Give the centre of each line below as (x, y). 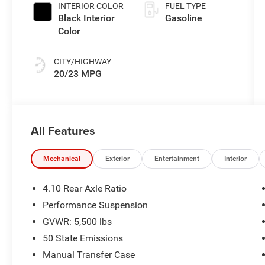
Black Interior (87, 18)
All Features (63, 130)
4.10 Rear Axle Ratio (85, 188)
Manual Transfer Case (89, 254)
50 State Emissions (83, 238)
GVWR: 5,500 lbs (77, 221)
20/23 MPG (78, 73)
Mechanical (62, 158)
